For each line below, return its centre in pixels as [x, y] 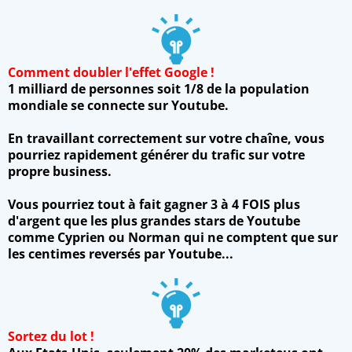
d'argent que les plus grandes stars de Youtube [154, 220]
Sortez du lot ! [51, 336]
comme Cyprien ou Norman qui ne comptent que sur [173, 237]
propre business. [60, 171]
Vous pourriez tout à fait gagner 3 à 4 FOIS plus [154, 204]
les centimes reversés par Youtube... [121, 253]
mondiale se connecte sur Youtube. [118, 105]
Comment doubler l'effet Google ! [111, 72]
